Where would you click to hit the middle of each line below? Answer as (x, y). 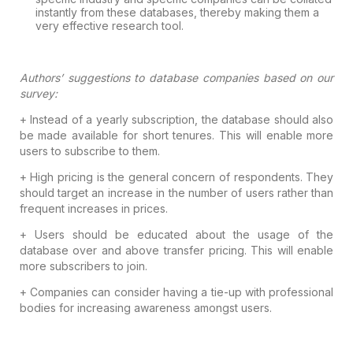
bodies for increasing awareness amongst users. (145, 307)
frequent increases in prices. (93, 208)
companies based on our (266, 77)
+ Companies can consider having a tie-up (130, 292)
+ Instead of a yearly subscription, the (119, 119)
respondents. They (282, 176)
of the (312, 234)
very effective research (97, 25)
